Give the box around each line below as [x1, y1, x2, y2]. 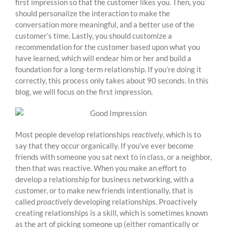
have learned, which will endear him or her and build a [15, 53, 191, 63]
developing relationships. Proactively [72, 197, 197, 207]
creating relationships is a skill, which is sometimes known [15, 208, 208, 218]
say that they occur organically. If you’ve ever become [15, 141, 193, 151]
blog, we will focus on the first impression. [15, 87, 153, 97]
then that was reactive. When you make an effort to [15, 163, 186, 173]
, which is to [163, 130, 201, 139]
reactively [132, 130, 163, 139]
